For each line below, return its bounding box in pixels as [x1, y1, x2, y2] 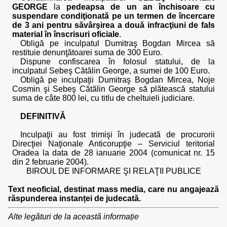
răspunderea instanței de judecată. [8, 194, 141, 203]
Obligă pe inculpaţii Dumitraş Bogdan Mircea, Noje [20, 75, 215, 84]
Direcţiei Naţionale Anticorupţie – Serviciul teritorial [12, 139, 215, 148]
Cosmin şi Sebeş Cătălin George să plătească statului [12, 85, 215, 93]
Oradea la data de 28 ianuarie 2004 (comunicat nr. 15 [12, 148, 215, 157]
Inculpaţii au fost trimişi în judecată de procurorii [20, 130, 215, 139]
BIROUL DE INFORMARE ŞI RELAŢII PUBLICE [26, 167, 201, 175]
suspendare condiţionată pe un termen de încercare [12, 12, 215, 20]
